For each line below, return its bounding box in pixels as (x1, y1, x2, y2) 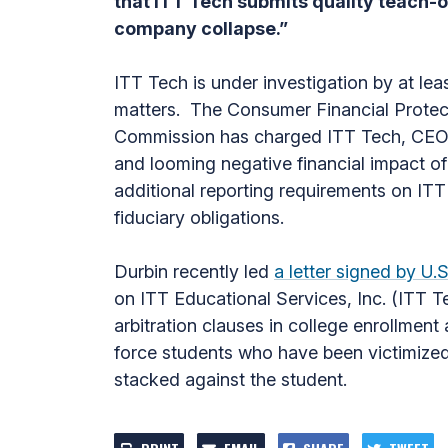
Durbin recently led (114, 261, 274, 282)
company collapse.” (114, 18, 288, 39)
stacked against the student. (114, 369, 347, 390)
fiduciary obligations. (114, 207, 284, 228)
